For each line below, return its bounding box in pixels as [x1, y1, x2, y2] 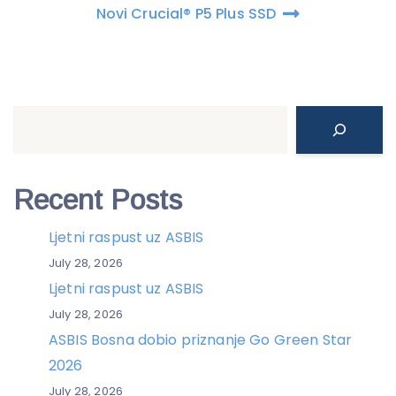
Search [12, 107, 64, 128]
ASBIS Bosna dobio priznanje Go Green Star [49, 330, 353, 351]
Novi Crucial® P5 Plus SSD [95, 4, 280, 25]
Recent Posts [13, 184, 182, 217]
